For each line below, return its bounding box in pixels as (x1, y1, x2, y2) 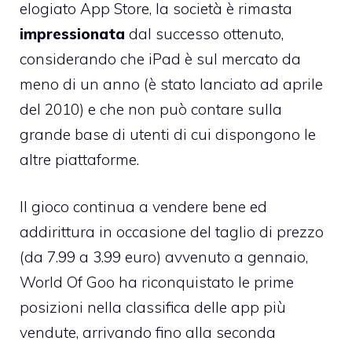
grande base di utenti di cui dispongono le (20, 124, 316, 144)
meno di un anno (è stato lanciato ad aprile (20, 74, 323, 93)
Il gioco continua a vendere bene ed (20, 197, 267, 217)
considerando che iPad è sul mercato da (20, 49, 301, 68)
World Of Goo (20, 273, 115, 292)
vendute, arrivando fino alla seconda (20, 323, 276, 343)
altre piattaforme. (20, 149, 139, 169)
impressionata (20, 24, 125, 43)
